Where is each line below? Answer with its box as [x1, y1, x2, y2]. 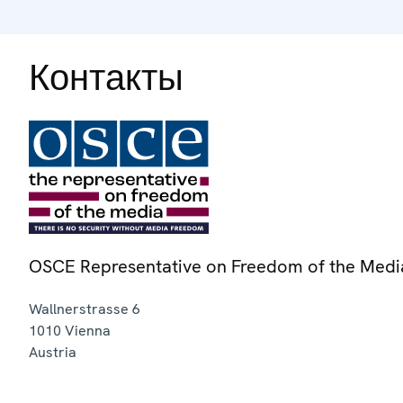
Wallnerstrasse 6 [29, 299, 140, 318]
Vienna [65, 320, 111, 340]
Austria [29, 342, 76, 362]
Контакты [29, 53, 184, 101]
